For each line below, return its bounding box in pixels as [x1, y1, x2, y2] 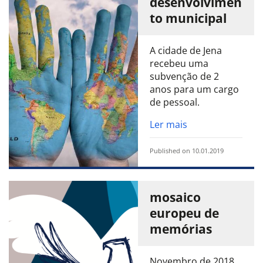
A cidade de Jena [150, 44, 222, 58]
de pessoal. [150, 96, 200, 109]
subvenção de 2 [150, 70, 219, 83]
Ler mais [150, 118, 187, 131]
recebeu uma [150, 57, 208, 70]
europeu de [150, 205, 219, 222]
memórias [150, 221, 212, 238]
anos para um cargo [150, 83, 239, 96]
